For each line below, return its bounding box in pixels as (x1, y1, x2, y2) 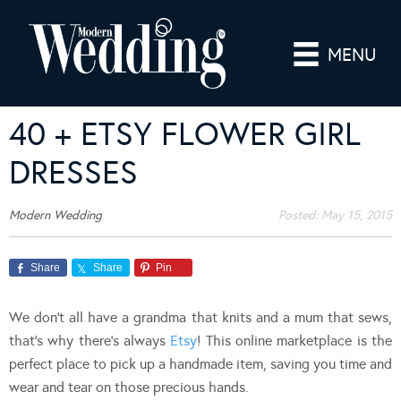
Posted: (278, 207, 321, 223)
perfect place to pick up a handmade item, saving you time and (9, 354, 392, 372)
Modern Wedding (9, 207, 102, 223)
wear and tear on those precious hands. (9, 378, 249, 396)
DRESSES (9, 152, 138, 192)
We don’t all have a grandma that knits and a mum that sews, (9, 308, 392, 326)
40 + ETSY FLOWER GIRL (9, 114, 361, 154)
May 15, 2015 (321, 207, 392, 223)
